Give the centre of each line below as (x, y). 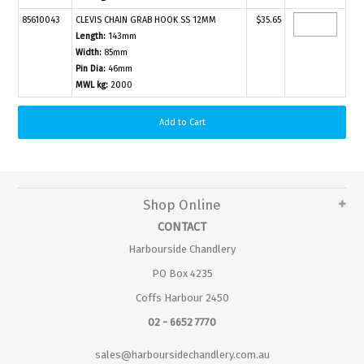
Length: (91, 36)
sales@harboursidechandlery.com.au (182, 354)
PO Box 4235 (182, 273)
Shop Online (182, 204)
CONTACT (182, 227)
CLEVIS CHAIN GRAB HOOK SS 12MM (146, 19)
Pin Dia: (91, 68)
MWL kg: (92, 84)
